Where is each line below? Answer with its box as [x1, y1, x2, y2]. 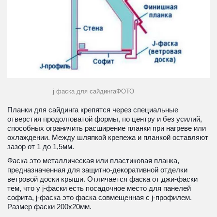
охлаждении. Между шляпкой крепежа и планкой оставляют [7, 133, 208, 141]
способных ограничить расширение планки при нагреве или [7, 124, 206, 132]
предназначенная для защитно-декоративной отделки [7, 165, 187, 174]
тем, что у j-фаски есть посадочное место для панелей [7, 184, 191, 192]
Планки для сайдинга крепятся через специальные [7, 105, 178, 114]
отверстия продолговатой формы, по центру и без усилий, [7, 114, 202, 123]
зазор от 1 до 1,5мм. [7, 142, 74, 151]
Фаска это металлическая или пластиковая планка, [7, 156, 179, 165]
